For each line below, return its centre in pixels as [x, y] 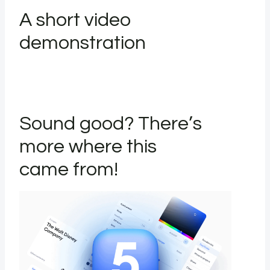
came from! [69, 170]
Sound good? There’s [111, 124]
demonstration [83, 43]
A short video [75, 20]
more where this [88, 147]
